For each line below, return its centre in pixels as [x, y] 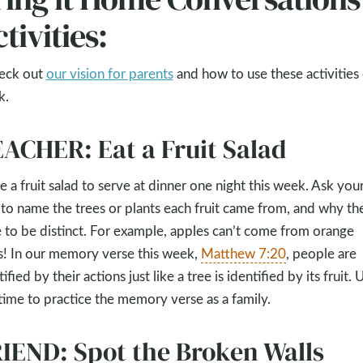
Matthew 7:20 [243, 254]
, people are [321, 254]
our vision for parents [109, 74]
